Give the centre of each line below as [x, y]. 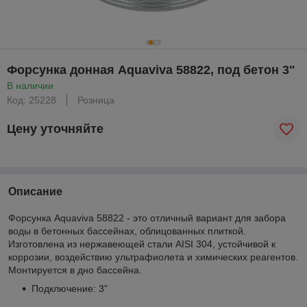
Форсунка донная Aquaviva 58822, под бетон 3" [151, 70]
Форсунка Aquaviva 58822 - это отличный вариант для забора [147, 218]
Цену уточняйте [55, 129]
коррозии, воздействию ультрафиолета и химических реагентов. [153, 257]
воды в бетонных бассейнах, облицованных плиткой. [127, 231]
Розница [96, 100]
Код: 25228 [32, 100]
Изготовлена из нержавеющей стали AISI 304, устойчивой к [142, 244]
